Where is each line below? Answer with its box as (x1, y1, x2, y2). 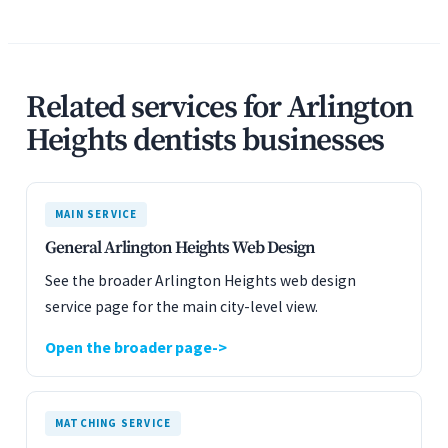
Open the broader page (45, 337, 212, 357)
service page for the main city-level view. (45, 297, 318, 316)
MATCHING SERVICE (55, 416, 172, 430)
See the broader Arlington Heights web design (45, 271, 356, 290)
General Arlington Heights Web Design (45, 237, 315, 259)
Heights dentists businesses (26, 121, 385, 161)
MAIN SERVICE (55, 207, 138, 221)
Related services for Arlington (26, 88, 413, 128)
